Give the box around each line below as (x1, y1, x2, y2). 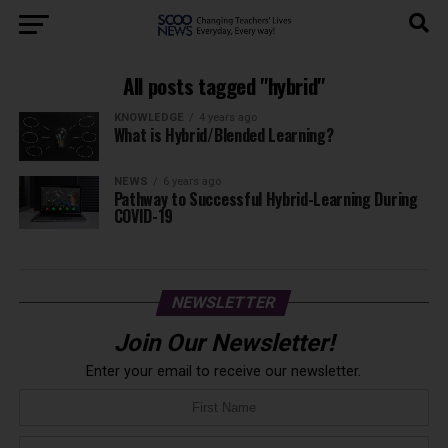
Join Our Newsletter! (113, 328, 334, 357)
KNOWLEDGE (113, 111, 184, 124)
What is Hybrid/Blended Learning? (113, 123, 334, 147)
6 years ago (162, 174, 221, 188)
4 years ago (198, 111, 257, 124)
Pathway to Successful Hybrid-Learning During (113, 186, 418, 211)
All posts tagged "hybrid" (123, 70, 325, 101)
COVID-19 (113, 203, 174, 228)
